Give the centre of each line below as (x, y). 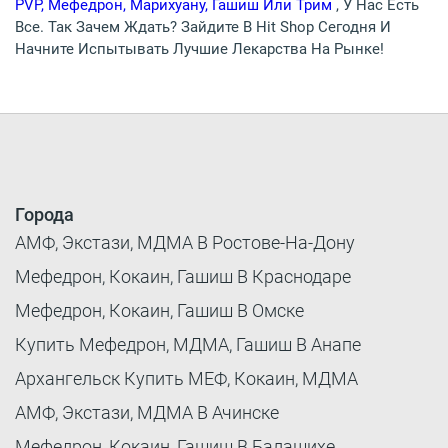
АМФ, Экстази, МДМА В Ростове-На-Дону (185, 243)
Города (44, 215)
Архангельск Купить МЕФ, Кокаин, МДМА (186, 379)
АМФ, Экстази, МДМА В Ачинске (147, 413)
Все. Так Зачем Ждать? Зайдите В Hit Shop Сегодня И (203, 27)
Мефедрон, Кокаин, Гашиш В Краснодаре (183, 277)
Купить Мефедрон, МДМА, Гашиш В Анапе (188, 345)
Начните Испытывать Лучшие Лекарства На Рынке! (199, 49)
